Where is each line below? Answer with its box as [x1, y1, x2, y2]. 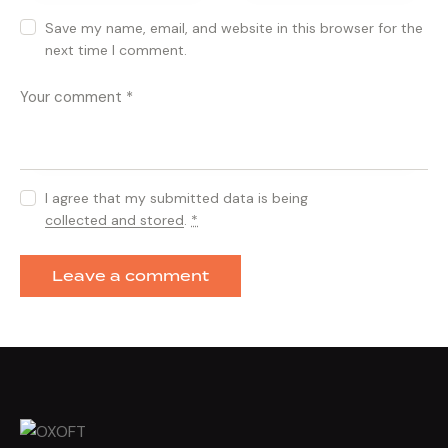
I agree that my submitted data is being [45, 189, 309, 208]
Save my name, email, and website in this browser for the [45, 18, 424, 37]
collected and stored [45, 211, 185, 230]
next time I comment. [45, 40, 188, 59]
